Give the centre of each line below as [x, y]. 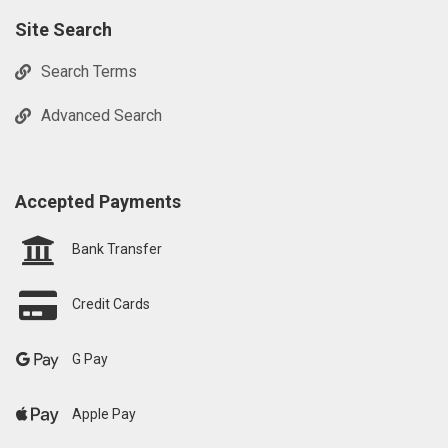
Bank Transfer [117, 249]
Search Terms [89, 72]
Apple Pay [104, 414]
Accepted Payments [98, 201]
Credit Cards [111, 304]
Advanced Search [101, 116]
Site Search [63, 29]
